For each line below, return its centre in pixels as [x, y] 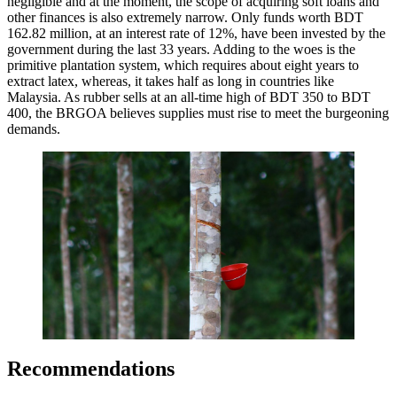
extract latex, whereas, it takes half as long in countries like [171, 82]
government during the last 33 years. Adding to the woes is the [181, 50]
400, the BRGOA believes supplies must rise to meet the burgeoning [198, 113]
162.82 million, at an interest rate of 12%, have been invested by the [196, 34]
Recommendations [91, 368]
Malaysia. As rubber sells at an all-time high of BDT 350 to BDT [189, 97]
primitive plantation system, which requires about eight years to [183, 66]
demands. [34, 129]
